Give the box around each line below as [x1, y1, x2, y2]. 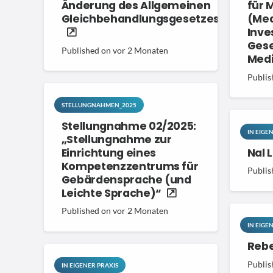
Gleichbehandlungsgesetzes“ [61, 12, 225, 27]
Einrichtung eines [61, 145, 156, 160]
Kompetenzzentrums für [61, 158, 199, 174]
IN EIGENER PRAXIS [61, 261, 118, 269]
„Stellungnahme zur [61, 132, 172, 147]
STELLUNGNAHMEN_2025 [61, 101, 136, 108]
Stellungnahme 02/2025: [61, 118, 197, 133]
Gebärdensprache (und [61, 172, 191, 187]
